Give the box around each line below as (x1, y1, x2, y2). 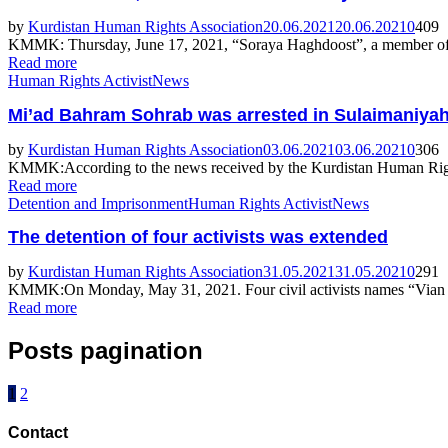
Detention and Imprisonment (8, 194, 188, 212)
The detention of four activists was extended (8, 227, 388, 248)
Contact (8, 424, 68, 442)
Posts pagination (8, 337, 203, 365)
